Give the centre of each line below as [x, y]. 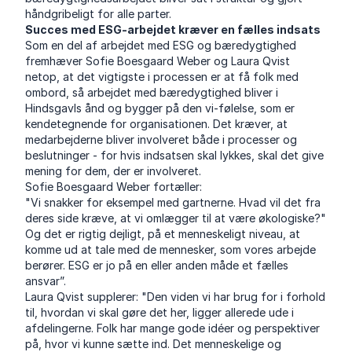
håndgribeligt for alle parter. [99, 14]
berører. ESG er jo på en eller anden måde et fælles [157, 266]
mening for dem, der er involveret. [114, 171]
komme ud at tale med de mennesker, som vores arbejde [171, 250]
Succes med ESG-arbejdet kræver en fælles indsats [173, 30]
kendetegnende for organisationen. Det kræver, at [157, 124]
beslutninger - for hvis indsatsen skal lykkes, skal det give [175, 156]
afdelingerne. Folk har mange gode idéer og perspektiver [173, 328]
